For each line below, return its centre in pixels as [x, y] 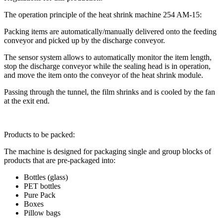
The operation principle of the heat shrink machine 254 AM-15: [103, 14]
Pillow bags [42, 213]
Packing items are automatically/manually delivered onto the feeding [110, 31]
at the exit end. [27, 101]
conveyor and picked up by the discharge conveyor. [84, 40]
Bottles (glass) [46, 177]
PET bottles [42, 186]
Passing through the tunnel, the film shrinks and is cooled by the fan [110, 92]
